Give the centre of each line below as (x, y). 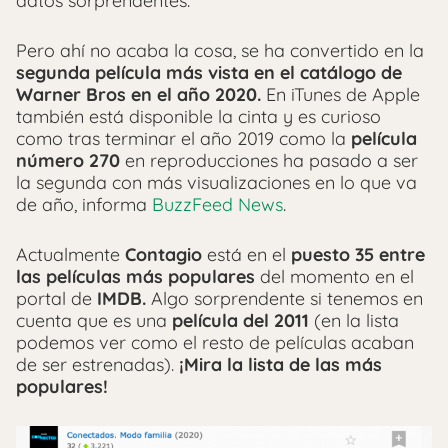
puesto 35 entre (358, 254)
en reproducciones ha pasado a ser (269, 160)
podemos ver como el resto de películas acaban (215, 342)
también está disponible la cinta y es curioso (198, 116)
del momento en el (334, 276)
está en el (246, 254)
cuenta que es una (94, 320)
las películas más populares (135, 276)
